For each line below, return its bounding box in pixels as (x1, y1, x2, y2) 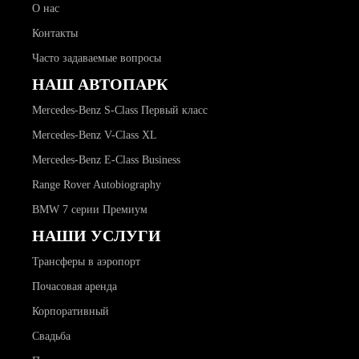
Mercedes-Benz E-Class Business (32, 154, 180, 167)
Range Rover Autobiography (32, 179, 161, 192)
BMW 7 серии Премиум (32, 204, 147, 216)
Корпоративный (32, 305, 109, 318)
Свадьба (32, 330, 71, 343)
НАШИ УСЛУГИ (32, 227, 161, 245)
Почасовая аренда (32, 280, 117, 293)
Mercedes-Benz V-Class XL (32, 129, 157, 142)
